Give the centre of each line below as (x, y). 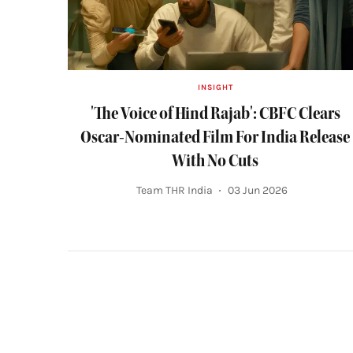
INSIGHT (215, 87)
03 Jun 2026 (258, 191)
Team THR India (175, 191)
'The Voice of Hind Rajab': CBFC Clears (215, 113)
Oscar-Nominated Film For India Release (216, 136)
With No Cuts (216, 160)
